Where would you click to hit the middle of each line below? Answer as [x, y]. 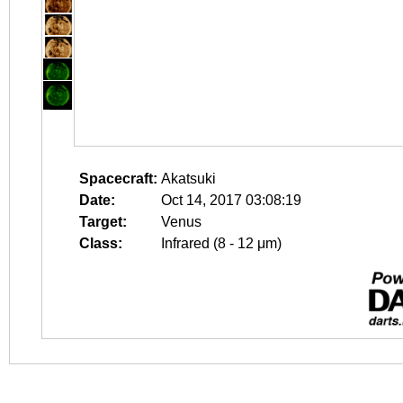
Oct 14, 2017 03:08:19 [231, 200]
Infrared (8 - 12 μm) [221, 243]
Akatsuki [188, 179]
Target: [103, 222]
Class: [101, 243]
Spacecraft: [118, 179]
